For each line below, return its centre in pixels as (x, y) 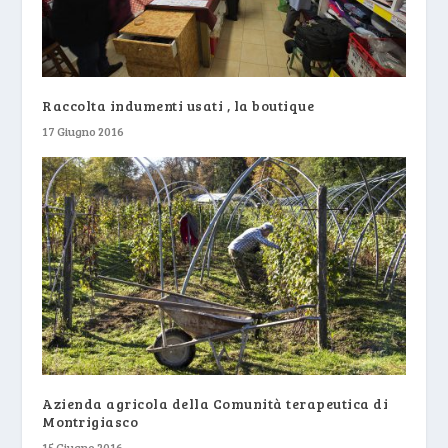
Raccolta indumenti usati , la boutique (178, 105)
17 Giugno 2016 (83, 130)
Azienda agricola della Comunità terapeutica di (215, 403)
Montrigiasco (90, 421)
